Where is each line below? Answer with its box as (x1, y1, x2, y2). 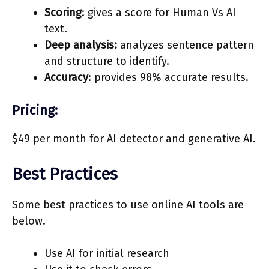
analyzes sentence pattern (117, 38, 254, 52)
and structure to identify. (44, 54, 169, 68)
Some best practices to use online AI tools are (12, 198, 244, 211)
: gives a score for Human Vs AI (82, 5, 236, 19)
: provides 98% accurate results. (88, 70, 249, 84)
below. (12, 214, 46, 228)
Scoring (44, 5, 82, 19)
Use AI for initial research (44, 246, 169, 260)
